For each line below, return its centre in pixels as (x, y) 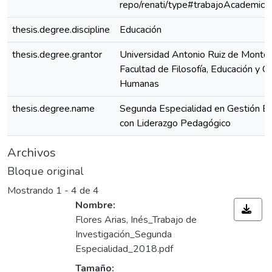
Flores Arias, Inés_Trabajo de (136, 220)
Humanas (139, 84)
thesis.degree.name (53, 109)
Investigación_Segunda (124, 235)
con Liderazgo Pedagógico (175, 123)
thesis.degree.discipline (61, 30)
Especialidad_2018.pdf (124, 249)
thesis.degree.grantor (57, 55)
